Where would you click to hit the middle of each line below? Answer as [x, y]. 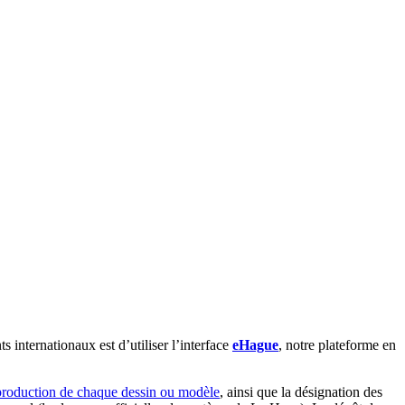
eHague [255, 344]
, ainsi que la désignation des [301, 391]
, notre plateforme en [337, 344]
